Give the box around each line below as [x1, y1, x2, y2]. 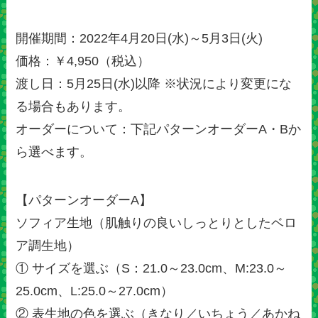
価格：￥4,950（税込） [16, 54, 150, 69]
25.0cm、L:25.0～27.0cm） [16, 283, 174, 298]
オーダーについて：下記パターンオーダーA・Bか [16, 122, 302, 137]
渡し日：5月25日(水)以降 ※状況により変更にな [16, 77, 292, 92]
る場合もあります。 [16, 99, 131, 114]
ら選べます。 [16, 145, 93, 160]
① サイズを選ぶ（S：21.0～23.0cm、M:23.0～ [16, 261, 287, 275]
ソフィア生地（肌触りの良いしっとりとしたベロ [16, 215, 297, 230]
